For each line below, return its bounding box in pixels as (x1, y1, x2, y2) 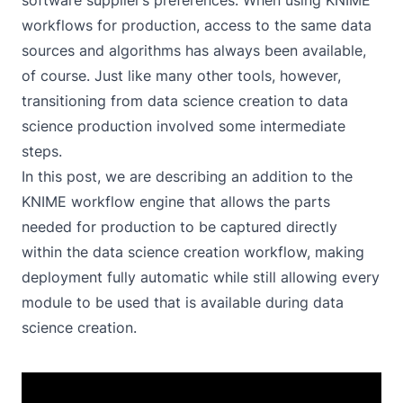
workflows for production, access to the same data (22, 16, 372, 34)
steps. (22, 142, 62, 160)
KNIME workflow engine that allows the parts (22, 193, 330, 210)
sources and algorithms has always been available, (22, 41, 366, 59)
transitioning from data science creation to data (22, 92, 348, 110)
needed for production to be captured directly (22, 218, 337, 236)
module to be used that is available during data (22, 293, 344, 311)
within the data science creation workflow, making (22, 243, 364, 261)
